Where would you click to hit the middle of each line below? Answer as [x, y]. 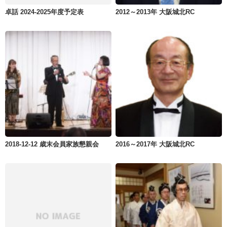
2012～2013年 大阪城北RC [155, 12]
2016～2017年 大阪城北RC [155, 144]
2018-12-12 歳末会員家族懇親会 [52, 144]
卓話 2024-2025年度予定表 [44, 12]
